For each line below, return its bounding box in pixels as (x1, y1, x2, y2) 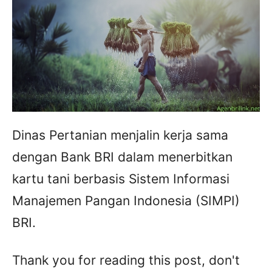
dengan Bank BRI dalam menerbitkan (12, 149, 233, 165)
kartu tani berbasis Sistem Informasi (12, 171, 229, 187)
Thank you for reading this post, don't (12, 253, 240, 268)
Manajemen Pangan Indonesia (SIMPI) (12, 193, 240, 209)
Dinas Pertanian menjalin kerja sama (12, 127, 228, 143)
